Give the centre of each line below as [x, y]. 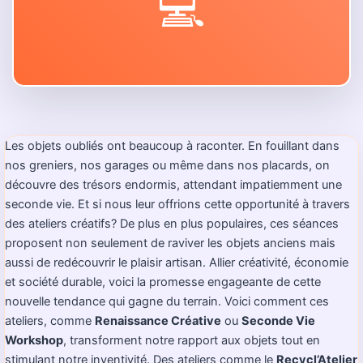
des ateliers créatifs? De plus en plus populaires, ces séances [172, 224]
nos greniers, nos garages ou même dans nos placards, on [167, 165]
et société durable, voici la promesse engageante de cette [163, 282]
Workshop [34, 340]
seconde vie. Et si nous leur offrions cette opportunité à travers [177, 204]
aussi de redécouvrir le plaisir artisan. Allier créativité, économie [177, 263]
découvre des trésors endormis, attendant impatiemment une [173, 185]
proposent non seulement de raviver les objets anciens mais [170, 243]
